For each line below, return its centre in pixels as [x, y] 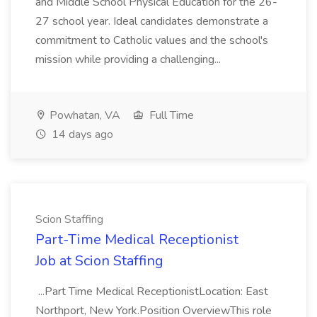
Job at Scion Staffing [99, 261]
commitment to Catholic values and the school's [152, 40]
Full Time [170, 115]
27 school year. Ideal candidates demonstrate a [152, 21]
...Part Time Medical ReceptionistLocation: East [152, 292]
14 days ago [81, 134]
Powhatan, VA [83, 115]
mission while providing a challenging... [129, 59]
